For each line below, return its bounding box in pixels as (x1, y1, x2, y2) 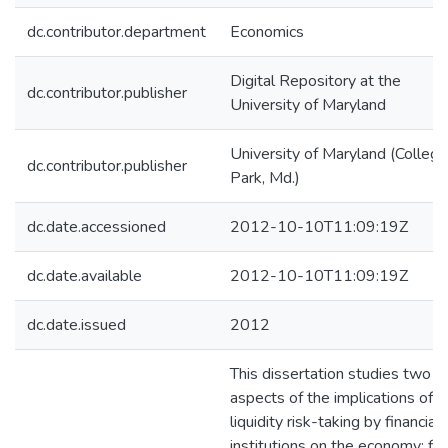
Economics (230, 21, 304, 43)
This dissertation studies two (230, 363, 431, 385)
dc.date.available (27, 265, 142, 287)
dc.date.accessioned (27, 216, 166, 238)
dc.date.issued (27, 314, 126, 336)
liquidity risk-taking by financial (230, 411, 440, 433)
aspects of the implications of (230, 387, 433, 409)
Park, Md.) (230, 167, 300, 189)
